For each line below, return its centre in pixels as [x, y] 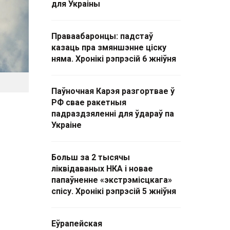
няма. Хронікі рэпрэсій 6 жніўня [114, 59]
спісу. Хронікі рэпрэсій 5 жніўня [114, 191]
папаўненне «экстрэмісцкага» [112, 180]
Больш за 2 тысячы [91, 157]
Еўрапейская [77, 224]
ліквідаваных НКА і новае [102, 169]
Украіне [66, 125]
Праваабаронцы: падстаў [102, 36]
